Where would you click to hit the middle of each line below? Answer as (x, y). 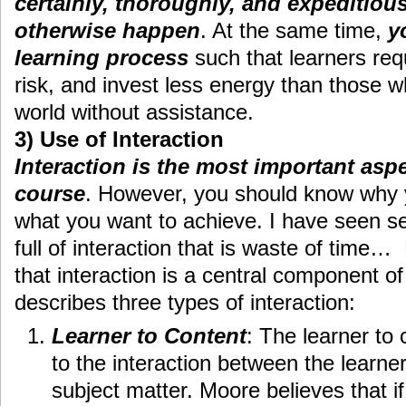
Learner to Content (149, 336)
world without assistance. (134, 112)
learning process (105, 58)
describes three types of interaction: (185, 303)
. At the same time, (294, 31)
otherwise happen (107, 31)
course (50, 194)
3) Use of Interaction (119, 140)
